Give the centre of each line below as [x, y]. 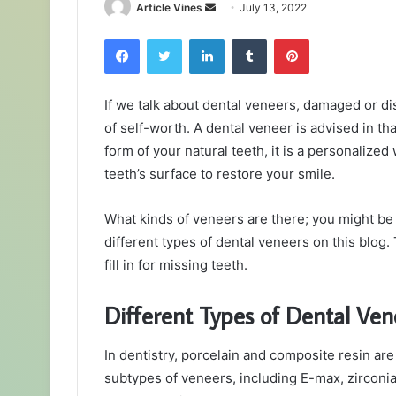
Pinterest [334, 38]
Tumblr [285, 38]
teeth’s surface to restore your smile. [221, 174]
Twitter [201, 38]
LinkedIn [247, 38]
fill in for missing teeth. [178, 265]
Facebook [166, 38]
